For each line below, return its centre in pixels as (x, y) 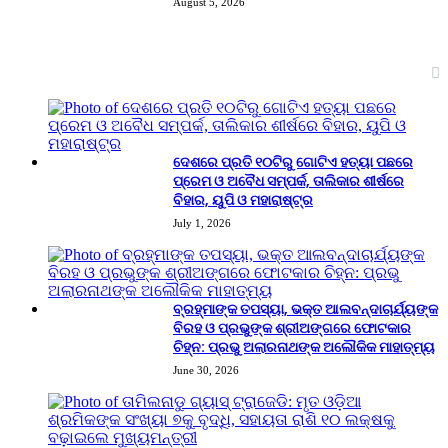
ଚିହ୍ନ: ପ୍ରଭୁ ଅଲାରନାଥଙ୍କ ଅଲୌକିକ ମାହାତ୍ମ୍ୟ (304, 346)
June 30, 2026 (206, 369)
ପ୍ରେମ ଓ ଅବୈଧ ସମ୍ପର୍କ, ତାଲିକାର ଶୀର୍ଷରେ (288, 180)
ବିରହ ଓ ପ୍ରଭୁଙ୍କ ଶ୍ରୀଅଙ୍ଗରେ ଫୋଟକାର (292, 327)
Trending (40, 71)
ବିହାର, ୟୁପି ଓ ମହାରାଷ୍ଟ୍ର (243, 199)
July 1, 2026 (202, 222)
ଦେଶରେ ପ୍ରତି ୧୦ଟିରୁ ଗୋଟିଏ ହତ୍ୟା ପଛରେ (293, 161)
